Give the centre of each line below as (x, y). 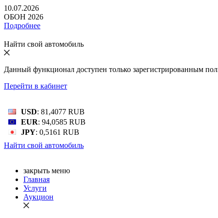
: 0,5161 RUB (57, 132)
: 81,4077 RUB (61, 111)
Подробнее (22, 26)
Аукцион (38, 197)
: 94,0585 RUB (62, 122)
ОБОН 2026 (24, 17)
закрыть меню (47, 170)
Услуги (35, 188)
